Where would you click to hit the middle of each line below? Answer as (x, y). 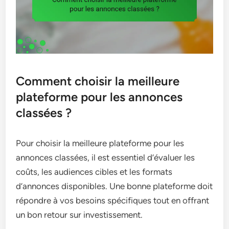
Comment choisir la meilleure (98, 81)
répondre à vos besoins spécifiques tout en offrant (113, 200)
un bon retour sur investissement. (79, 214)
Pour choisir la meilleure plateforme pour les (100, 143)
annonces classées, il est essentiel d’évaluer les (106, 157)
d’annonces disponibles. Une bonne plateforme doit (114, 186)
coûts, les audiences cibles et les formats (94, 171)
